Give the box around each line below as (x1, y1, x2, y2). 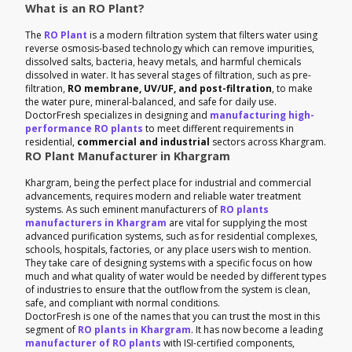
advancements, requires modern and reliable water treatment (25, 189, 301, 203)
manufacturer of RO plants (25, 335, 161, 350)
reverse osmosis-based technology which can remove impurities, (25, 41, 314, 55)
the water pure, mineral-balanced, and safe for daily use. (25, 94, 277, 108)
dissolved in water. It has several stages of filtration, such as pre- (25, 68, 311, 82)
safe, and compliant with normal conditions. (25, 295, 220, 310)
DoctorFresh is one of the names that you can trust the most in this (25, 309, 320, 323)
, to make (272, 81, 313, 95)
